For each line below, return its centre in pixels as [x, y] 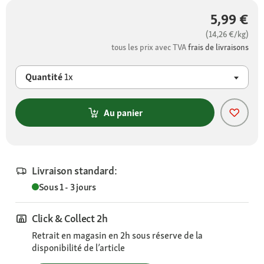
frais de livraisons [218, 47]
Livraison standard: [75, 171]
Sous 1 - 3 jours [67, 187]
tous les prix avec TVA [150, 47]
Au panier [123, 113]
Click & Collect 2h [70, 218]
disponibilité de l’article [78, 248]
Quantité [45, 77]
